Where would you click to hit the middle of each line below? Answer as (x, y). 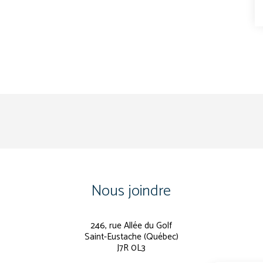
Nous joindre (131, 191)
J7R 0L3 (131, 248)
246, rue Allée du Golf (131, 225)
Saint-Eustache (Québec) (131, 237)
